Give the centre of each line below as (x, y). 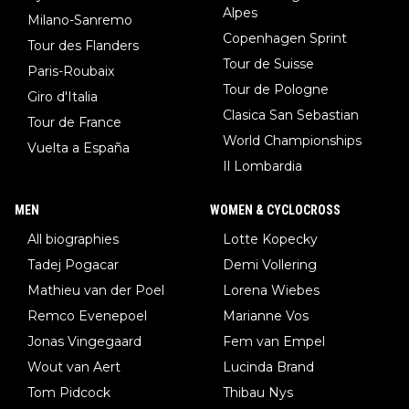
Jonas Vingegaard (84, 341)
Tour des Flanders (83, 45)
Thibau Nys (258, 392)
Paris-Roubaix (71, 71)
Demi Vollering (270, 264)
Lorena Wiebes (271, 290)
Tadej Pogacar (73, 264)
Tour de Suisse (270, 63)
